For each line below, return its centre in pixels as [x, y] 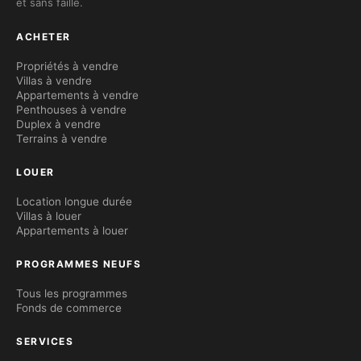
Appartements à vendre [77, 95]
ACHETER [44, 37]
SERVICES [45, 342]
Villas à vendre [54, 81]
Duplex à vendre [58, 124]
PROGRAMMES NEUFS [79, 264]
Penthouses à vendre [71, 110]
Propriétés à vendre [67, 66]
